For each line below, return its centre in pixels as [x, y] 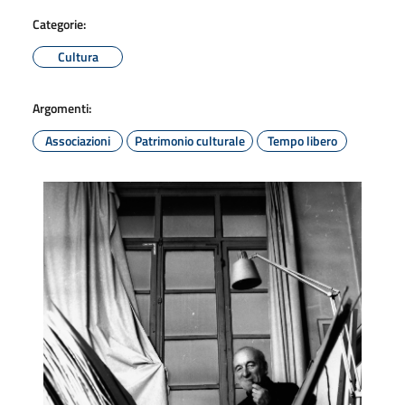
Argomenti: [62, 108]
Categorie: [59, 24]
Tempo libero [302, 140]
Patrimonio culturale [190, 140]
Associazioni [78, 140]
